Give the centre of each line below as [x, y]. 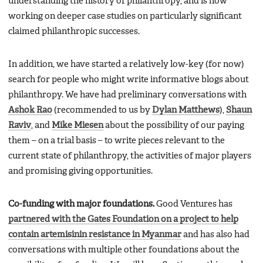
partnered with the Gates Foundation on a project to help [123, 219]
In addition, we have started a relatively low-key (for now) [126, 64]
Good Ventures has [193, 204]
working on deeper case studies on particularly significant [125, 16]
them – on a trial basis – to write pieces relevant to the [117, 141]
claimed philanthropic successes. [74, 31]
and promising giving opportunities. [80, 171]
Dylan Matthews [186, 110]
